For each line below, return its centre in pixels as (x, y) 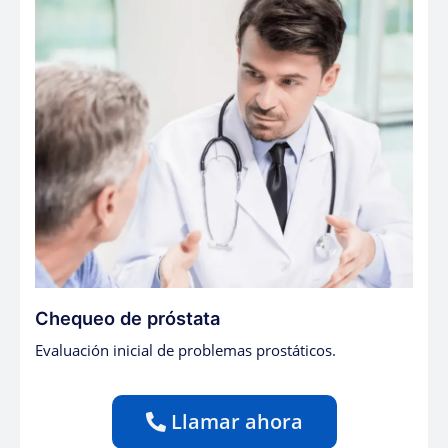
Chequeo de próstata (127, 318)
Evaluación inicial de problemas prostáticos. (185, 350)
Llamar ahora (236, 422)
